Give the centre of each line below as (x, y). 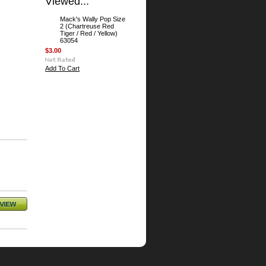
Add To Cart (62, 68)
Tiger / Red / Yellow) (89, 33)
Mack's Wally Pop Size (93, 19)
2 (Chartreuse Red (87, 26)
